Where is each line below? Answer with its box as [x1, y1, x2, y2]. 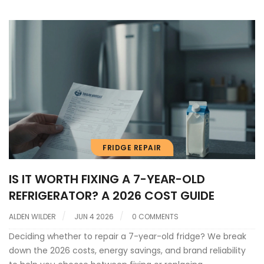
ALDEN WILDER [9, 211, 56, 222]
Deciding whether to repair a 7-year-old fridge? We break [9, 230, 246, 242]
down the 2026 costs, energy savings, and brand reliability [9, 244, 246, 256]
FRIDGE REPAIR [103, 142, 161, 153]
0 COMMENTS [132, 211, 179, 222]
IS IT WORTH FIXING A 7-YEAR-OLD [9, 170, 205, 187]
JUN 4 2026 [74, 211, 114, 222]
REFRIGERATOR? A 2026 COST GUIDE [9, 187, 214, 204]
